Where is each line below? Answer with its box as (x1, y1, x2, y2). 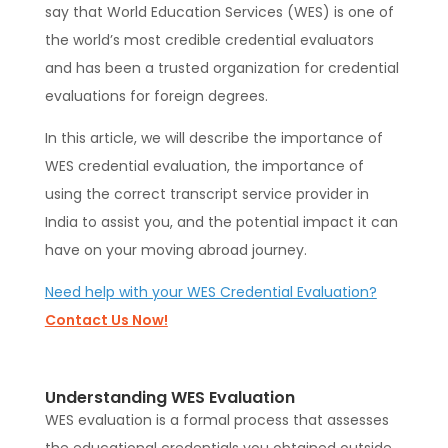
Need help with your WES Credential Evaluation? (44, 282, 377, 303)
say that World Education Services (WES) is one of (44, 2, 394, 23)
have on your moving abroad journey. (44, 240, 307, 261)
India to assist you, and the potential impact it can (44, 212, 398, 233)
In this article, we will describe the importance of (44, 128, 383, 149)
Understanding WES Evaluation (44, 386, 295, 410)
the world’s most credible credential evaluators (44, 30, 374, 51)
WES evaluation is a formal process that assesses (44, 410, 389, 431)
